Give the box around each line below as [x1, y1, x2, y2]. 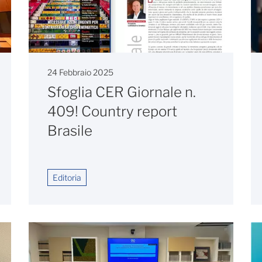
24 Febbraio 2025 [47, 67, 113, 78]
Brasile [47, 122, 92, 140]
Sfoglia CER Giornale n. [47, 84, 196, 101]
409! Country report [47, 103, 177, 120]
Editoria [53, 173, 81, 183]
